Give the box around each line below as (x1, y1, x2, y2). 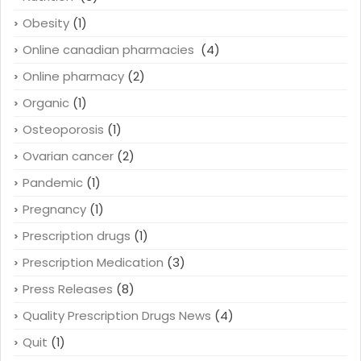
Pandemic (23, 173, 83, 191)
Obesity (23, 14, 69, 31)
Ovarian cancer (23, 147, 114, 164)
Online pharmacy (23, 67, 124, 85)
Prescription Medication (23, 253, 164, 271)
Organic (23, 93, 69, 111)
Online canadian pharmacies (23, 40, 197, 58)
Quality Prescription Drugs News (23, 306, 211, 324)
